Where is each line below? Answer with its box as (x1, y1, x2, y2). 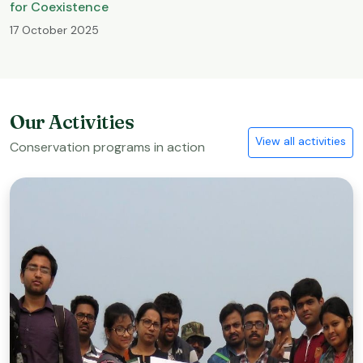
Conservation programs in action (10, 139, 205, 156)
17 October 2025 (10, 23, 99, 38)
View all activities (255, 133, 346, 148)
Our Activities (10, 110, 135, 135)
